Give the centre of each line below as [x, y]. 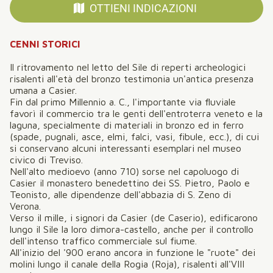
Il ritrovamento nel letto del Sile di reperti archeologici [128, 67]
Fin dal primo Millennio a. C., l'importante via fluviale [123, 102]
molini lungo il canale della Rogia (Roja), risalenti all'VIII [127, 264]
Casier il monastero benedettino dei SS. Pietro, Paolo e [130, 183]
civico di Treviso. [46, 160]
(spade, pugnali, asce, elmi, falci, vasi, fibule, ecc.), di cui [134, 137]
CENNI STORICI [45, 44]
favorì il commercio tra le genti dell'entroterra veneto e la [136, 114]
